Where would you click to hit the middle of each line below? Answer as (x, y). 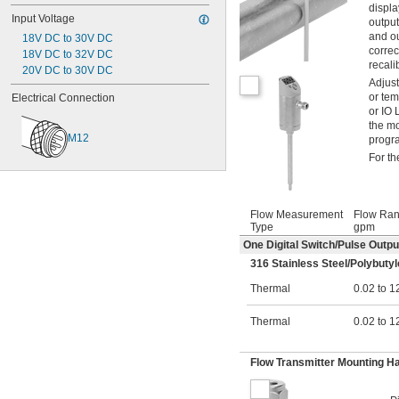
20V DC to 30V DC (68, 70)
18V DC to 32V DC (68, 54)
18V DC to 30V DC (68, 38)
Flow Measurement (297, 215)
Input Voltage (43, 19)
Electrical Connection (63, 98)
